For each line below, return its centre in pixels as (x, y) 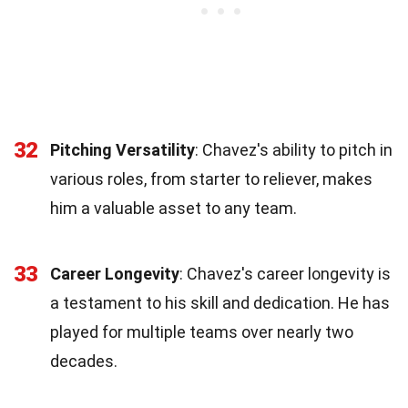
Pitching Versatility (122, 149)
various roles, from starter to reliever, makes (211, 178)
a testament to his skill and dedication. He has (220, 302)
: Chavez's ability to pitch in (294, 149)
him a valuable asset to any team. (173, 208)
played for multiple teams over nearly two (202, 331)
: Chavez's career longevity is (285, 273)
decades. (84, 361)
